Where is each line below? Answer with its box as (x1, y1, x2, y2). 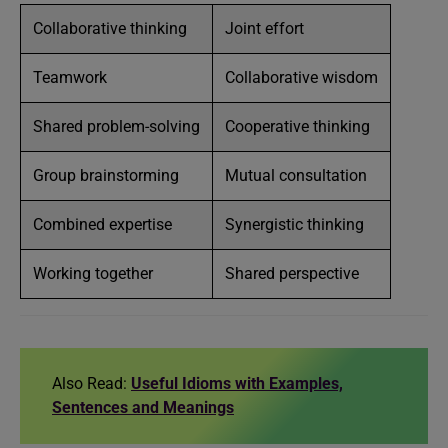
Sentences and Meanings (52, 398, 234, 417)
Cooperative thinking (225, 117, 374, 136)
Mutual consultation (225, 166, 367, 185)
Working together (33, 264, 153, 283)
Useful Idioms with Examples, (131, 374, 343, 393)
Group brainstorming (33, 166, 183, 185)
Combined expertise (33, 215, 172, 234)
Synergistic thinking (225, 215, 368, 234)
